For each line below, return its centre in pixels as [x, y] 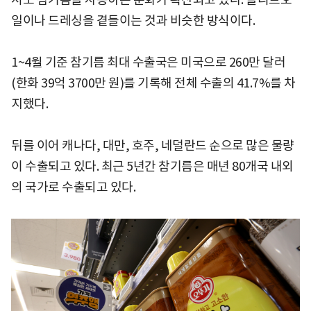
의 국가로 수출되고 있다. [73, 187]
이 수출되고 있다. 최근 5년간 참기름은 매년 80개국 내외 [152, 166]
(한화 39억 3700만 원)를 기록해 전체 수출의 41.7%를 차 [153, 83]
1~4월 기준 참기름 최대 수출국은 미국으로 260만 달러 [148, 62]
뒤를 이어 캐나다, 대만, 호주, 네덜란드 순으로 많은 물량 [153, 145]
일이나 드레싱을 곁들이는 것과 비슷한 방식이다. [133, 20]
